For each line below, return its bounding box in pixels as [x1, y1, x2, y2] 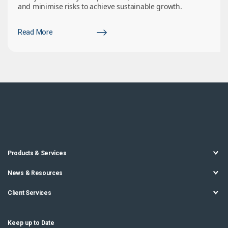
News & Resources [8, 169, 63, 177]
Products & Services [8, 150, 67, 157]
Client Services [8, 189, 51, 197]
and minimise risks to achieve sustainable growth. [18, 2, 182, 12]
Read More [18, 27, 53, 37]
